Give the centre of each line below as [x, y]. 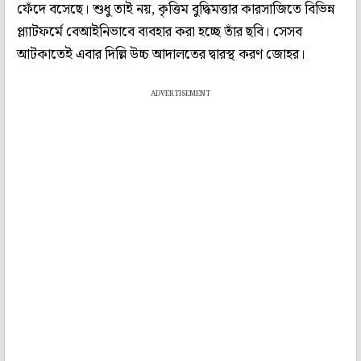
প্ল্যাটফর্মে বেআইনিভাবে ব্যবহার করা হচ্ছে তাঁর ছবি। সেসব [160, 32]
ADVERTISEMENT [180, 93]
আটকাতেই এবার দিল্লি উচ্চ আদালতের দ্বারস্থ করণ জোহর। [161, 54]
